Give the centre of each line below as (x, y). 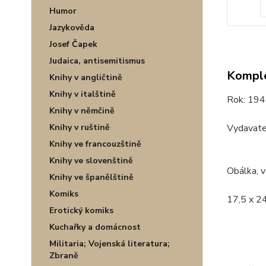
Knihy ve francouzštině (95, 144)
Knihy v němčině (82, 111)
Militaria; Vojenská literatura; (110, 244)
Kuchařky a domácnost (95, 227)
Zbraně (64, 256)
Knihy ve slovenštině (91, 161)
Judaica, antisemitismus (97, 61)
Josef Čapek (73, 44)
